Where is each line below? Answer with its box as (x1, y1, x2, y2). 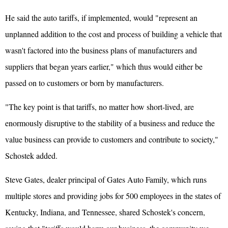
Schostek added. (5, 150, 58, 161)
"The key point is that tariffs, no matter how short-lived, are (5, 101, 194, 112)
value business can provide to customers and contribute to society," (5, 133, 218, 145)
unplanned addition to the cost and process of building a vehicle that (5, 28, 222, 39)
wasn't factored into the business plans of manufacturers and (5, 44, 197, 55)
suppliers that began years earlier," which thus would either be (5, 61, 203, 72)
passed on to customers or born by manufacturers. (5, 77, 164, 88)
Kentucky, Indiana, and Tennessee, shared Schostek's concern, (5, 206, 205, 217)
